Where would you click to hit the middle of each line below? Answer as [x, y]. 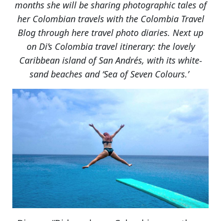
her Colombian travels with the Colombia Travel [110, 18]
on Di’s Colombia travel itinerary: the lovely [110, 46]
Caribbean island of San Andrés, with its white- [110, 60]
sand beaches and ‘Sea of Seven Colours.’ [110, 74]
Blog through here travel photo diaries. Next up [110, 32]
